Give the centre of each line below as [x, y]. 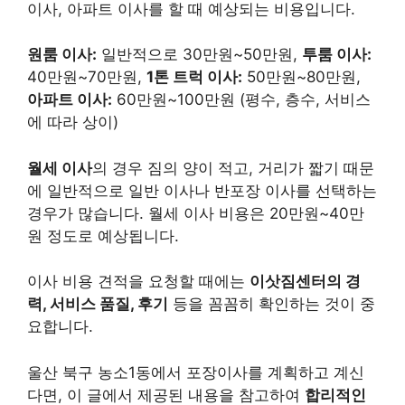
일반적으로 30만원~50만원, [199, 54]
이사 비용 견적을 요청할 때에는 [138, 281]
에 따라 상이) [73, 122]
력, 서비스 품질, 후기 [98, 304]
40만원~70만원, [87, 77]
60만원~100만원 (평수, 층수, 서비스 [241, 99]
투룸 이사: [337, 54]
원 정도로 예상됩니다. [103, 235]
